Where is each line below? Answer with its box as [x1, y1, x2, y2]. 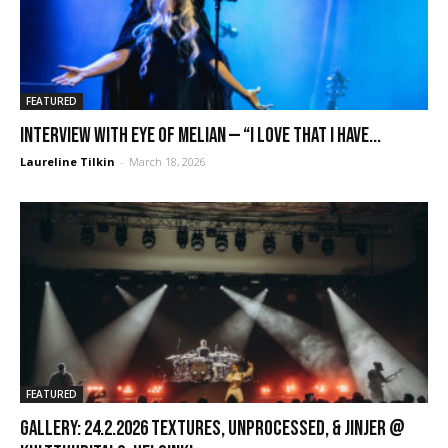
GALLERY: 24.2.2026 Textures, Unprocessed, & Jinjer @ [20, 416, 405, 442]
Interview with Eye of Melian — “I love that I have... [20, 122, 381, 148]
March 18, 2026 [129, 153, 206, 169]
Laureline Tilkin [20, 153, 115, 169]
